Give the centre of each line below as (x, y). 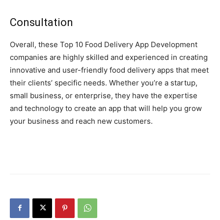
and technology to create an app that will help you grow (106, 108)
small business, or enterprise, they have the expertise (104, 95)
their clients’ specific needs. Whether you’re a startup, (104, 82)
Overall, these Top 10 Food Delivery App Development (104, 44)
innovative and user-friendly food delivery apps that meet (109, 70)
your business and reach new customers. (81, 121)
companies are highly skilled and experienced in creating (109, 57)
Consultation (41, 22)
